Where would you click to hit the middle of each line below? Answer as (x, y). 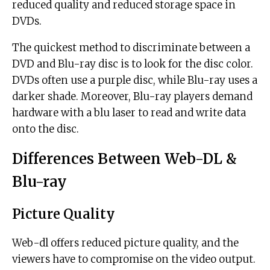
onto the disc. (46, 129)
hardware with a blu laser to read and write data (129, 113)
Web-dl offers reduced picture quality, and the (125, 243)
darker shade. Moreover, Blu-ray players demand (132, 97)
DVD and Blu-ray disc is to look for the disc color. (133, 64)
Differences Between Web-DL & (124, 159)
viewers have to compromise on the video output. (134, 259)
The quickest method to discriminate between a (131, 48)
